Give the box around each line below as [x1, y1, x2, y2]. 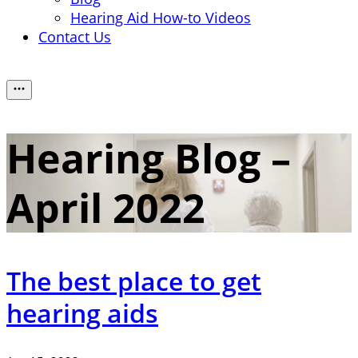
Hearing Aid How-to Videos [70, 8, 251, 27]
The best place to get [6, 264, 261, 298]
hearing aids [6, 296, 158, 330]
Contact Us [38, 27, 111, 46]
